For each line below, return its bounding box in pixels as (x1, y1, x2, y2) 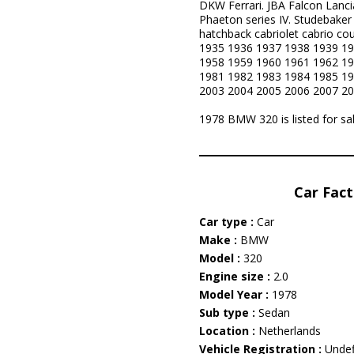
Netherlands (258, 323, 321, 338)
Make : (198, 232, 240, 247)
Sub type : (198, 305, 258, 320)
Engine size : (198, 269, 273, 284)
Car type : (198, 214, 257, 229)
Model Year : (198, 287, 272, 302)
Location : (198, 323, 258, 338)
